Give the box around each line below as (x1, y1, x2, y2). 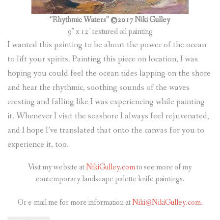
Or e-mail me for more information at (17, 197, 132, 208)
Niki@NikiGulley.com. (132, 197, 203, 208)
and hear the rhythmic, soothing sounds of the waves (7, 82, 190, 93)
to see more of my (135, 162, 192, 172)
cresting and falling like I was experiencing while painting (7, 96, 205, 108)
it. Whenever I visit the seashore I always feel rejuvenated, (7, 110, 209, 122)
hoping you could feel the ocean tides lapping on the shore (7, 67, 211, 79)
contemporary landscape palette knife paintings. (35, 173, 185, 184)
